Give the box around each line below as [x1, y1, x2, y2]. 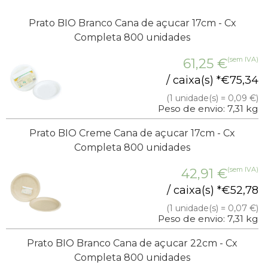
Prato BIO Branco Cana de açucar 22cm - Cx [27, 237, 237, 249]
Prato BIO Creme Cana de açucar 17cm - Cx [29, 127, 235, 139]
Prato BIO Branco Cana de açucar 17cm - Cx [28, 17, 236, 29]
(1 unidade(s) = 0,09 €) [166, 93, 258, 104]
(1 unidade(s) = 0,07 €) [166, 203, 258, 214]
